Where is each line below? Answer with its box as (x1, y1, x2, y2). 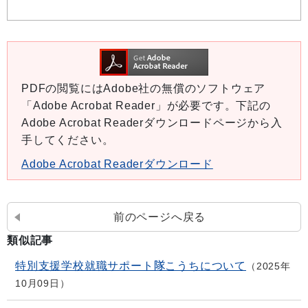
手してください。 (21, 134, 114, 146)
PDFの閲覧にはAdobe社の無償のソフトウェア (21, 82, 266, 94)
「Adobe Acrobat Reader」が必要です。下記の (21, 100, 271, 111)
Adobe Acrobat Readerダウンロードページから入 (21, 117, 283, 129)
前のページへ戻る (113, 211, 206, 223)
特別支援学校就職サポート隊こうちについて (15, 260, 246, 272)
